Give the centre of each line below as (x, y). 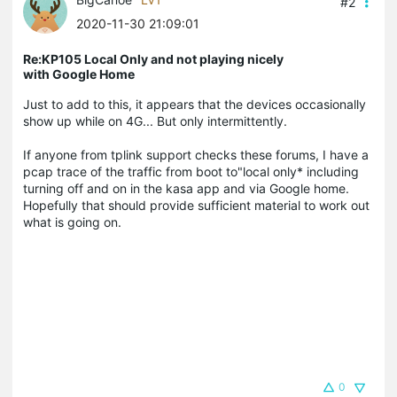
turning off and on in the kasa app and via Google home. (186, 188)
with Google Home (79, 74)
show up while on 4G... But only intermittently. (157, 121)
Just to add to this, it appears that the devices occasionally (195, 104)
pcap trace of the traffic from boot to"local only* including (191, 171)
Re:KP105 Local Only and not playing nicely (153, 58)
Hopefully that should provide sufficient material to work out (196, 205)
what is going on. (72, 222)
